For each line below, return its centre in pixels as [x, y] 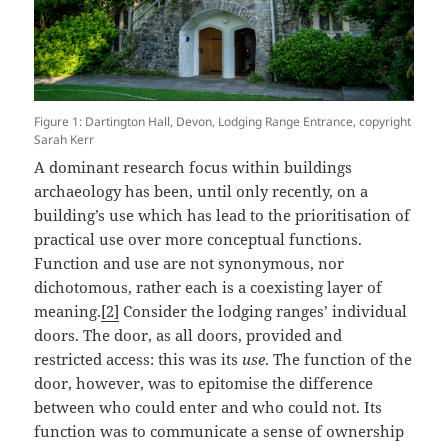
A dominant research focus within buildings [193, 166]
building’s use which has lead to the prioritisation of [222, 214]
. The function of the [339, 358]
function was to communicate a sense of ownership [219, 430]
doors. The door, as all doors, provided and [188, 334]
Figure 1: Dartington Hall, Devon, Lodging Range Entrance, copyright [223, 121]
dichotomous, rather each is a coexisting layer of [208, 286]
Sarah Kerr [64, 139]
